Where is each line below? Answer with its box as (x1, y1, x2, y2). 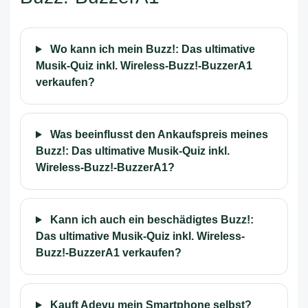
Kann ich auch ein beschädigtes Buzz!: (47, 214, 254, 225)
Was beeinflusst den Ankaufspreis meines (47, 129, 268, 140)
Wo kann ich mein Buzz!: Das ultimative (47, 43, 255, 55)
